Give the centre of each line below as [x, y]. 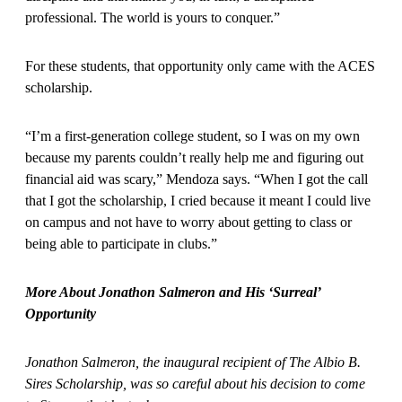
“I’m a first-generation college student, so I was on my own [192, 135]
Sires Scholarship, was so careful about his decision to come [195, 383]
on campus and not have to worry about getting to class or [188, 222]
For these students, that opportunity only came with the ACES [200, 66]
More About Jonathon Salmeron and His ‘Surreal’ [173, 292]
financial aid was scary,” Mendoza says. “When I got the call [197, 179]
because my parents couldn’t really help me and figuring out [194, 157]
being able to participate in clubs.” [121, 243]
